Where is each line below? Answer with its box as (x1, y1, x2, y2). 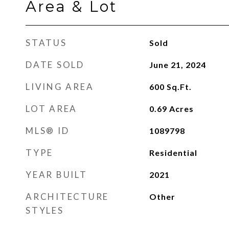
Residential (149, 148, 197, 157)
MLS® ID (26, 125, 70, 136)
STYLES (26, 205, 64, 216)
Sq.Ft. (166, 82, 192, 91)
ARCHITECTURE (26, 191, 109, 202)
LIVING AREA (26, 81, 94, 92)
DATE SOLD (26, 59, 84, 70)
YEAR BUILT (26, 169, 87, 180)
